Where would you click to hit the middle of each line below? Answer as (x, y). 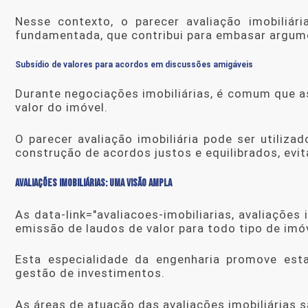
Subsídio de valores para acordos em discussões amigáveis (134, 64)
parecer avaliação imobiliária (113, 139)
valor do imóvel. (62, 108)
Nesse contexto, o (75, 22)
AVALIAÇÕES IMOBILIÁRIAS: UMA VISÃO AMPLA (93, 184)
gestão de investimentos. (90, 273)
